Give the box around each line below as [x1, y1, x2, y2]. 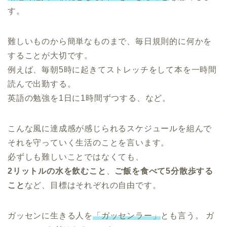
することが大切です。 [8, 51, 93, 60]
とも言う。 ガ [161, 211, 215, 220]
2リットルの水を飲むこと [8, 166, 106, 175]
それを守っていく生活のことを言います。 [8, 138, 170, 147]
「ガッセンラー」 [93, 211, 161, 220]
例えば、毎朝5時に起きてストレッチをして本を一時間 [8, 65, 217, 74]
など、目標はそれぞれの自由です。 [24, 180, 161, 190]
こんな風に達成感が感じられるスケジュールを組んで [8, 124, 212, 133]
